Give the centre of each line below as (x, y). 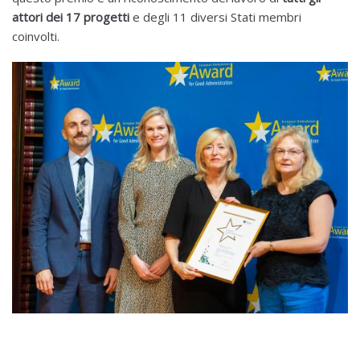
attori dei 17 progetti (72, 17)
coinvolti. (36, 36)
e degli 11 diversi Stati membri (217, 17)
